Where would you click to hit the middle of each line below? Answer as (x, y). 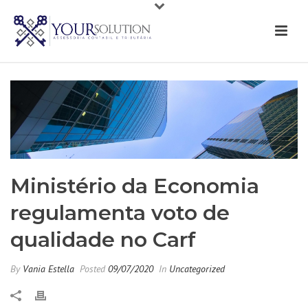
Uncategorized (197, 268)
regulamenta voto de (120, 212)
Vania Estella (48, 268)
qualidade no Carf (103, 239)
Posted (92, 268)
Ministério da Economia (135, 186)
